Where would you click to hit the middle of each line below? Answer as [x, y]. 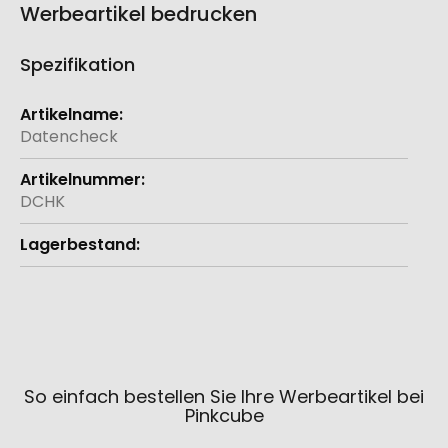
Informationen [75, 125]
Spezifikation [77, 64]
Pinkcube [224, 415]
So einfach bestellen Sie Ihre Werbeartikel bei [224, 396]
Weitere [50, 103]
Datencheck [69, 136]
